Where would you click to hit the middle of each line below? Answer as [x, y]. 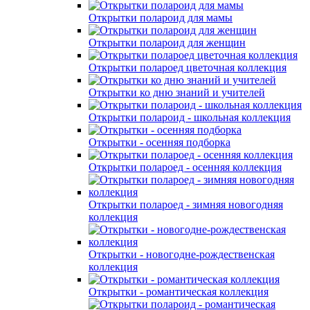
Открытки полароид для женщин [167, 42]
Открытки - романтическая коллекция [179, 291]
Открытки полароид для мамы [161, 17]
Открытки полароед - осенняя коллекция [185, 167]
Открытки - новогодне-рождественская [182, 254]
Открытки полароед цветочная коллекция [188, 67]
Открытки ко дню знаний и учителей [177, 92]
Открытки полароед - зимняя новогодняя [186, 204]
